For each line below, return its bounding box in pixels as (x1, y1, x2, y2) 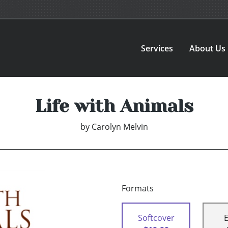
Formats (122, 183, 154, 194)
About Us (189, 42, 226, 54)
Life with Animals (35, 96, 193, 117)
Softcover (137, 212, 175, 224)
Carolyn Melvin (91, 121, 148, 133)
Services (141, 42, 174, 54)
